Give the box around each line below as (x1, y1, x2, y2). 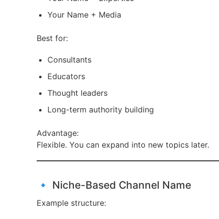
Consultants (47, 55, 91, 65)
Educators (47, 71, 85, 81)
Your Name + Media (47, 10, 121, 20)
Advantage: (36, 128, 79, 138)
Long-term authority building (47, 105, 154, 114)
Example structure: (36, 198, 106, 208)
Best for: (36, 33, 68, 43)
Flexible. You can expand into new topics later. (36, 140, 209, 150)
